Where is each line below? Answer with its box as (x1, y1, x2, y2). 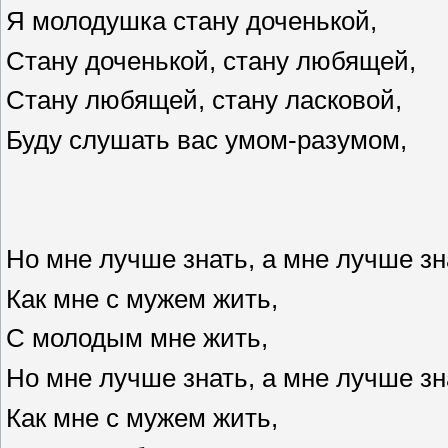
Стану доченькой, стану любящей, (6, 46, 416, 75)
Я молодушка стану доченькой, (6, 7, 377, 36)
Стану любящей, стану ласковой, (6, 86, 402, 115)
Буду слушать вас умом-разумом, (6, 126, 407, 155)
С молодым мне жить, (6, 324, 268, 353)
